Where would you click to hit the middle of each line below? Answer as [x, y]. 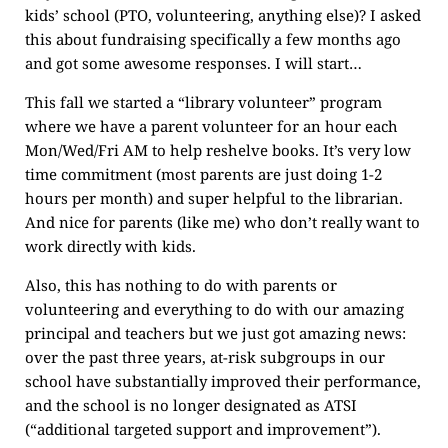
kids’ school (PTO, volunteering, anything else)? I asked [223, 15]
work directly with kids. [110, 246]
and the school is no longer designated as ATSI [191, 405]
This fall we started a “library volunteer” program [203, 102]
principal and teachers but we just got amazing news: [215, 333]
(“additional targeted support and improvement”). [203, 429]
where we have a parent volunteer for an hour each [211, 126]
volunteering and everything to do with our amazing [214, 309]
